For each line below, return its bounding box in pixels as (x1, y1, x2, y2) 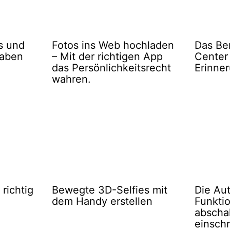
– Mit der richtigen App (52, 50, 163, 63)
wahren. (52, 73, 91, 86)
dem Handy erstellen (52, 195, 153, 208)
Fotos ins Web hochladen (52, 39, 175, 52)
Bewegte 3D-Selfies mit (52, 184, 168, 197)
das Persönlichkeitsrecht (52, 62, 171, 74)
